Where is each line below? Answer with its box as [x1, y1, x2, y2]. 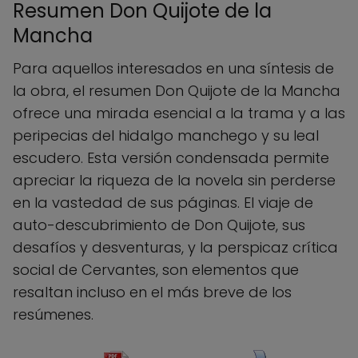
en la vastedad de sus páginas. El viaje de [13, 192, 313, 213]
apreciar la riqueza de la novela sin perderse [13, 169, 336, 190]
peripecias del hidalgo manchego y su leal [13, 125, 319, 145]
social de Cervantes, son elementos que [13, 259, 299, 280]
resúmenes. [13, 304, 93, 324]
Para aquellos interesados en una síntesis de [13, 58, 334, 78]
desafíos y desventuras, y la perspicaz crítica [13, 237, 338, 257]
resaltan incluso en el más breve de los [13, 281, 292, 302]
